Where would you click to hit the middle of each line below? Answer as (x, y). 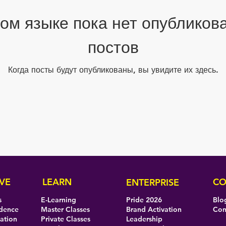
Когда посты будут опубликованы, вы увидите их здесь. (113, 70)
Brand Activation (154, 209)
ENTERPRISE (153, 182)
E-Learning (59, 200)
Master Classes (65, 209)
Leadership (145, 219)
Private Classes (66, 219)
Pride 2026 (144, 200)
